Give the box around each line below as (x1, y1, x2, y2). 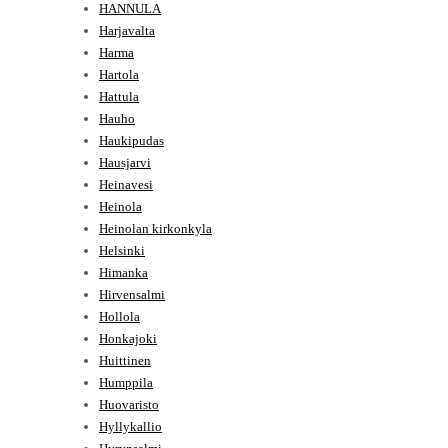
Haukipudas (99, 132, 164, 148)
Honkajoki (99, 330, 157, 346)
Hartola (99, 66, 139, 82)
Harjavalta (99, 22, 155, 38)
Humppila (99, 374, 153, 390)
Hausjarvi (99, 154, 151, 170)
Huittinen (99, 352, 151, 368)
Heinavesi (99, 176, 153, 192)
